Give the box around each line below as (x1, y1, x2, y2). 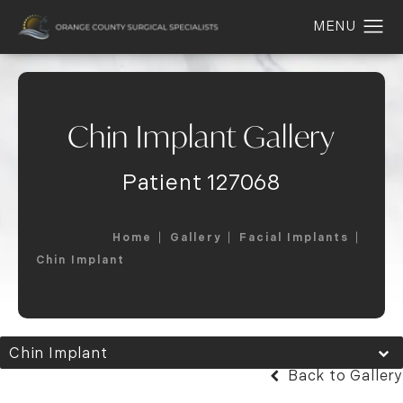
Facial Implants (239, 230, 349, 244)
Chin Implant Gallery (67, 115, 336, 156)
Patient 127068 (121, 169, 282, 195)
